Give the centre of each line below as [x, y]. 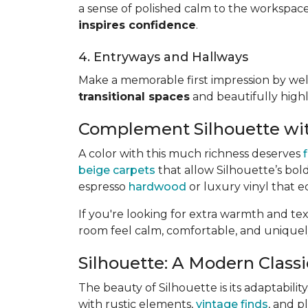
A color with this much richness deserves [191, 154]
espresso [103, 187]
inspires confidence [137, 25]
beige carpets [117, 170]
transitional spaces [134, 97]
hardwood [157, 187]
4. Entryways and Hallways [163, 57]
